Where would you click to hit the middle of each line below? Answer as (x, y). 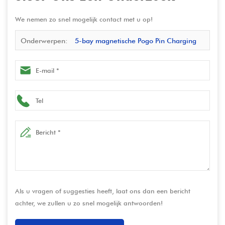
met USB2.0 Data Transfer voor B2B (76, 81)
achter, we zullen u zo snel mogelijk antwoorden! (89, 203)
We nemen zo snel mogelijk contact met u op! (84, 19)
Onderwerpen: (45, 41)
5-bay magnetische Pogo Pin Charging (136, 41)
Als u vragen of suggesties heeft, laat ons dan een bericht (103, 191)
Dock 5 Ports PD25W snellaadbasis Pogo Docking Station (110, 61)
